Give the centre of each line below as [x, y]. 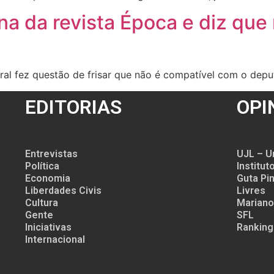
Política [42, 166]
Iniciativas [48, 227]
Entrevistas [51, 154]
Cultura [41, 202]
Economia [47, 178]
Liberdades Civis [63, 190]
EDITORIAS [73, 107]
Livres [251, 190]
